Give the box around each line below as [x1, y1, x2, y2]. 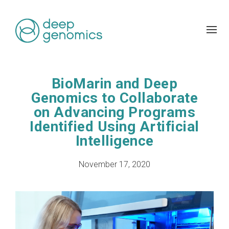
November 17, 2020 [79, 159, 150, 169]
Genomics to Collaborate [31, 89, 198, 106]
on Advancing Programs [33, 104, 196, 121]
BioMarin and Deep [51, 75, 178, 92]
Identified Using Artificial [30, 118, 199, 135]
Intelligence [75, 132, 154, 149]
